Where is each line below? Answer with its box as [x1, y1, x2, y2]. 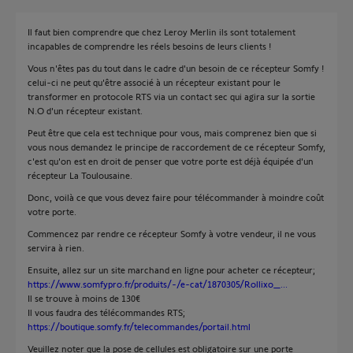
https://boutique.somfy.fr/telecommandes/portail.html [28, 321, 251, 332]
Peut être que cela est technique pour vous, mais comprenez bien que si [28, 127, 317, 138]
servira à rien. [28, 242, 84, 253]
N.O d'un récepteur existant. [28, 105, 143, 116]
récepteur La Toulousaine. [28, 169, 132, 180]
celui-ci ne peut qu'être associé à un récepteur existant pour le [28, 76, 281, 87]
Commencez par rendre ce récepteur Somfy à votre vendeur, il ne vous [28, 228, 316, 239]
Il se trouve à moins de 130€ [28, 292, 140, 303]
